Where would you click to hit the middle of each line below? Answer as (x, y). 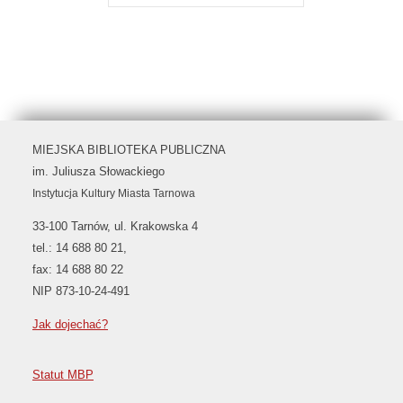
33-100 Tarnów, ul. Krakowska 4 (115, 226)
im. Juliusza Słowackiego (99, 171)
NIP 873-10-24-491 (81, 291)
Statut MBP (63, 375)
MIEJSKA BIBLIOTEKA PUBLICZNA (129, 149)
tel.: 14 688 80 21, (80, 247)
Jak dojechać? (70, 324)
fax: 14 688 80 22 (78, 269)
